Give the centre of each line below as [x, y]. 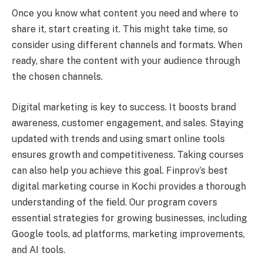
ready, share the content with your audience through [126, 61]
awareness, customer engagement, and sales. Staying [128, 123]
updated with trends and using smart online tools [118, 139]
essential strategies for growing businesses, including [129, 218]
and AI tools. [38, 249]
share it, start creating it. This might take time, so [120, 29]
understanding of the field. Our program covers [114, 202]
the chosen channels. [57, 77]
